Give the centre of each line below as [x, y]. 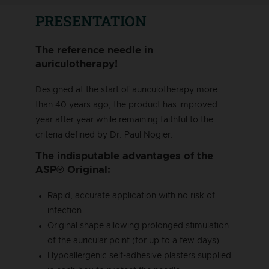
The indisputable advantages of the [124, 156]
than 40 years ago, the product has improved [126, 105]
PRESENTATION [91, 21]
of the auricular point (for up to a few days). [134, 241]
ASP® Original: [73, 170]
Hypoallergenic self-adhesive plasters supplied [139, 256]
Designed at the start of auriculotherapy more [126, 90]
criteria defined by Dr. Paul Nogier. [104, 135]
